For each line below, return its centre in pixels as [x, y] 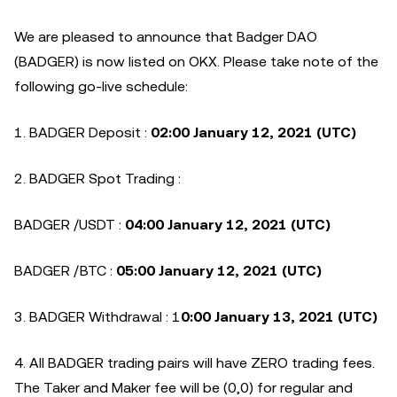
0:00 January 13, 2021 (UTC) [279, 317]
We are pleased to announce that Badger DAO [166, 37]
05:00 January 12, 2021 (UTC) [219, 271]
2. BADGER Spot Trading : [97, 179]
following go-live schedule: [101, 86]
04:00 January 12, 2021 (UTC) [226, 225]
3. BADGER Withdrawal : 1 [97, 317]
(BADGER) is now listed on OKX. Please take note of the [196, 62]
